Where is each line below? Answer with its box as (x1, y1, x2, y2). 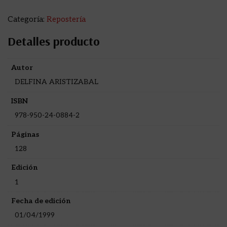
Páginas (11, 130, 39, 139)
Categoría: (8, 15, 47, 24)
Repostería (47, 15, 86, 24)
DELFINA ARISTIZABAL (14, 78, 98, 87)
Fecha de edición (11, 197, 70, 205)
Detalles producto (8, 33, 100, 49)
